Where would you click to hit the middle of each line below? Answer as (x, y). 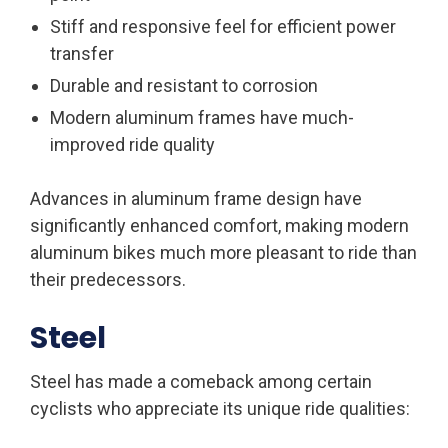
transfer (82, 53)
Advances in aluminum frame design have (196, 198)
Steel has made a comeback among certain (201, 381)
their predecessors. (108, 279)
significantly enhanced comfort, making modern (219, 225)
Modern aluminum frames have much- (202, 117)
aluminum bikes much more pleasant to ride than (223, 252)
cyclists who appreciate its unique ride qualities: (220, 408)
